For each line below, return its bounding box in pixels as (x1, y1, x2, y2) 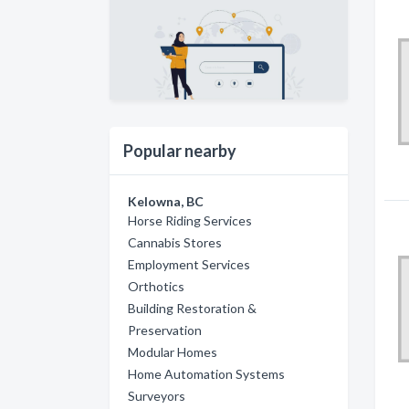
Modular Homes (128, 343, 217, 360)
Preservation (128, 321, 202, 338)
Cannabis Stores (128, 234, 222, 250)
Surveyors (128, 387, 185, 404)
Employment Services (128, 256, 250, 272)
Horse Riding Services (128, 212, 252, 228)
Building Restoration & (128, 299, 257, 316)
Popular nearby (123, 140, 236, 161)
